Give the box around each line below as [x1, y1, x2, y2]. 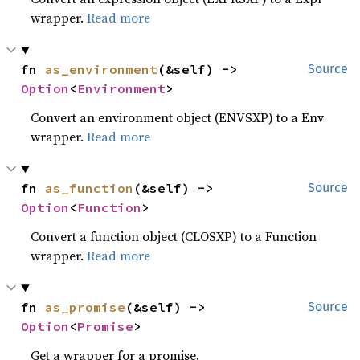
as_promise [45, 299, 126, 315]
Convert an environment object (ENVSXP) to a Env [31, 108, 325, 126]
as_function [45, 180, 134, 196]
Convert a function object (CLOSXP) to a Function [31, 227, 317, 245]
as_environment [45, 61, 158, 77]
